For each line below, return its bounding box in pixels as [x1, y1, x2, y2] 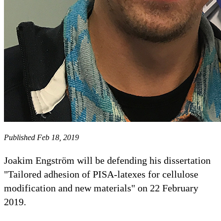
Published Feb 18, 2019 [4, 133, 79, 142]
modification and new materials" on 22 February [4, 182, 198, 193]
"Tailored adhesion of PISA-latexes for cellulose [4, 168, 198, 180]
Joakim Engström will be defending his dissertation [4, 154, 211, 166]
